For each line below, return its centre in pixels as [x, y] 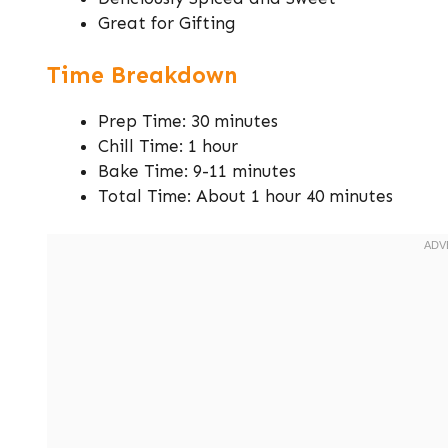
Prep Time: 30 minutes [188, 120]
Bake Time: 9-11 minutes [197, 170]
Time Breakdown [142, 74]
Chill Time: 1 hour [168, 145]
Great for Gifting [167, 23]
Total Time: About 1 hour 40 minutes [245, 195]
